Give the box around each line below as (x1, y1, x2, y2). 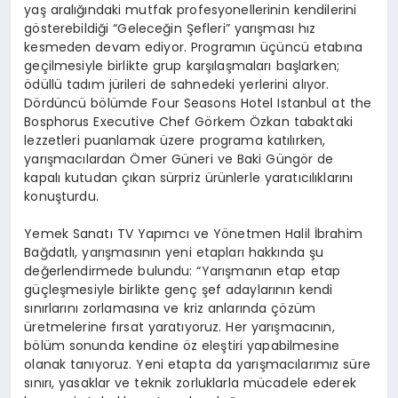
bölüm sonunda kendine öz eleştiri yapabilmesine (24, 336, 340, 354)
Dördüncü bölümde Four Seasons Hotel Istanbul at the (24, 93, 372, 112)
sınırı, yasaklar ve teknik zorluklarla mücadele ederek (24, 373, 356, 392)
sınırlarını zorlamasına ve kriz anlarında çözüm (24, 298, 316, 317)
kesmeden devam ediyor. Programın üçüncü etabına (24, 37, 363, 56)
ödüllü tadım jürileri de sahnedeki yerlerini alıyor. (24, 75, 330, 93)
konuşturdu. (24, 187, 99, 205)
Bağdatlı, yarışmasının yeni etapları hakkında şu (24, 243, 324, 261)
